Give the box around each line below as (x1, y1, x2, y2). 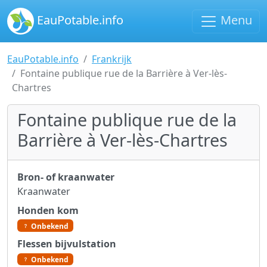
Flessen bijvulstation (17, 237, 116, 251)
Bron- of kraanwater (17, 170, 114, 184)
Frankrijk (92, 52, 132, 66)
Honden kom (17, 204, 79, 217)
